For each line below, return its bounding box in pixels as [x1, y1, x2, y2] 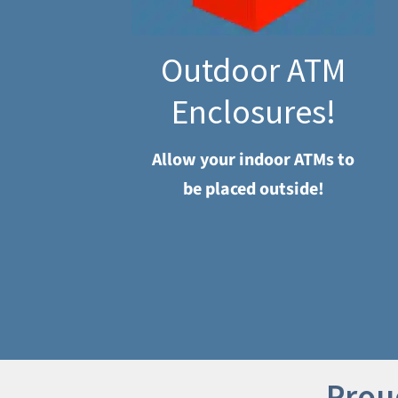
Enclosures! [171, 91, 336, 133]
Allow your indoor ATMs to [152, 147, 355, 173]
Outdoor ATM [161, 49, 346, 92]
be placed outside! [182, 177, 324, 203]
